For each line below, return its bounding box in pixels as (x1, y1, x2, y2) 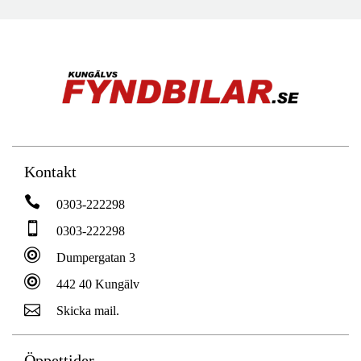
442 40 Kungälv (56, 276, 139, 291)
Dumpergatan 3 (56, 250, 135, 264)
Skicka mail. (56, 303, 119, 317)
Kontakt (24, 162, 77, 180)
